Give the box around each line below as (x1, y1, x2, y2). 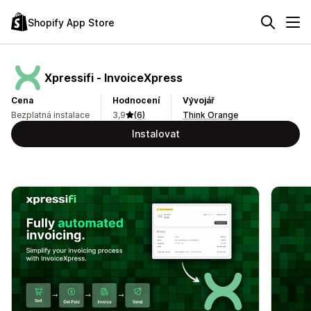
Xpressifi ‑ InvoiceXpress (44, 70, 183, 85)
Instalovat (131, 128, 180, 140)
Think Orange (183, 110, 238, 120)
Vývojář (183, 95, 215, 106)
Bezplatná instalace (11, 110, 90, 120)
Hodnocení (112, 95, 160, 106)
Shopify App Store (28, 16, 115, 28)
